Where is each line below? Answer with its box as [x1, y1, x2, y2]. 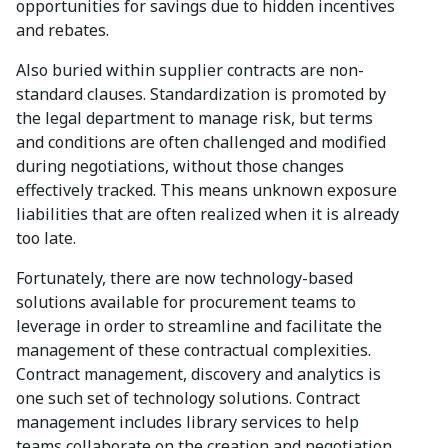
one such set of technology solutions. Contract [16, 387, 360, 410]
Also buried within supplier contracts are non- [16, 59, 364, 82]
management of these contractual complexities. [16, 339, 371, 362]
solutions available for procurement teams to [16, 291, 356, 314]
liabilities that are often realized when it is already [16, 203, 399, 226]
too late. [16, 227, 76, 250]
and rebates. [16, 19, 109, 42]
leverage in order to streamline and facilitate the [16, 315, 382, 338]
